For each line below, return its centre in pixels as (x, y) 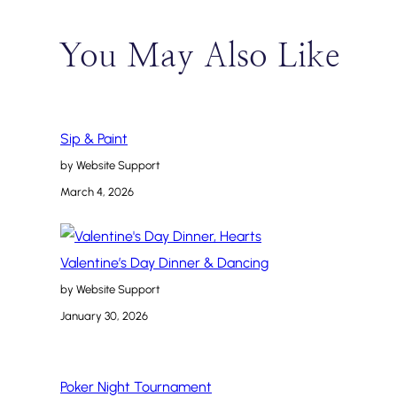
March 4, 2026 (97, 192)
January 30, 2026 (104, 316)
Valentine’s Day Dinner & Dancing (164, 263)
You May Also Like (198, 55)
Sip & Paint (94, 139)
